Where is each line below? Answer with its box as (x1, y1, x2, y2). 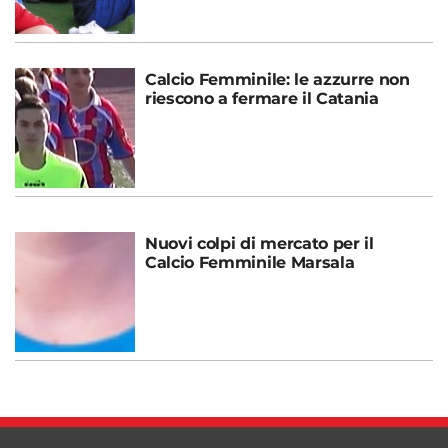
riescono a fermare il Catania (145, 89, 379, 109)
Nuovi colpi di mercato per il (145, 234, 374, 254)
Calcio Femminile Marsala (145, 253, 355, 273)
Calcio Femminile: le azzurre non (145, 70, 410, 90)
